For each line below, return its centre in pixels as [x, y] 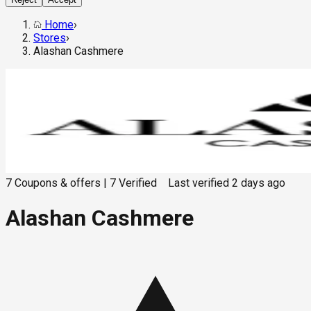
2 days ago [259, 183]
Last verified [199, 183]
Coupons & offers [58, 183]
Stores [50, 38]
